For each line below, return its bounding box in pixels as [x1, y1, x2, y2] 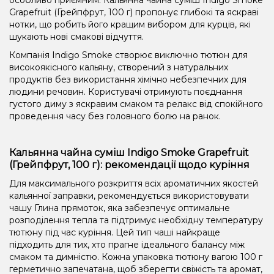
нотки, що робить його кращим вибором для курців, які [9, 18, 251, 30]
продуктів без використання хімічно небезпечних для [9, 73, 246, 85]
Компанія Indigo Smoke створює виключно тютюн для [9, 49, 248, 61]
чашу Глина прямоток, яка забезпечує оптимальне [9, 202, 230, 213]
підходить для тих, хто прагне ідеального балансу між [9, 239, 245, 250]
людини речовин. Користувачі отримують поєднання [9, 86, 242, 97]
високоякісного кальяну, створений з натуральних [9, 61, 228, 73]
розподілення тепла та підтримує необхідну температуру [9, 214, 263, 226]
